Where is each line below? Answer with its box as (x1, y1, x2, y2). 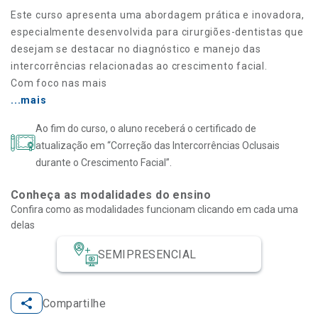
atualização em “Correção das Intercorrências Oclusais (35, 140, 280, 152)
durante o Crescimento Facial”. (35, 157, 172, 169)
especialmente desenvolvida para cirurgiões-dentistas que (11, 26, 304, 38)
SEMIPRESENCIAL (98, 247, 197, 261)
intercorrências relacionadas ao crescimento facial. (11, 60, 270, 72)
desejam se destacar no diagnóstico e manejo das (11, 43, 261, 55)
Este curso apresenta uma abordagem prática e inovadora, (11, 9, 305, 21)
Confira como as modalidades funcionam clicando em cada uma (11, 204, 298, 216)
